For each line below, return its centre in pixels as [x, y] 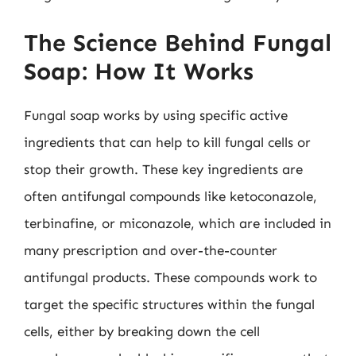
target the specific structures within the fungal [169, 304]
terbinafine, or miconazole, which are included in [178, 223]
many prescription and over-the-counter [151, 250]
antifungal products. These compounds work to [170, 277]
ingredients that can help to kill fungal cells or [167, 142]
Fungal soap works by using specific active [156, 115]
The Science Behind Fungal [178, 43]
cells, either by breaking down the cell [142, 331]
